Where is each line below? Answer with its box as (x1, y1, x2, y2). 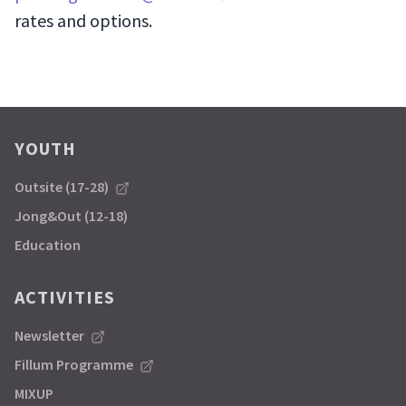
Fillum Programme (14, 355, 136, 373)
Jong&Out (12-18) (14, 207, 128, 225)
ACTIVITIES (14, 285, 115, 308)
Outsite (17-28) (14, 178, 111, 196)
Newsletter (14, 326, 87, 344)
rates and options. (14, 9, 152, 32)
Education (14, 236, 81, 254)
